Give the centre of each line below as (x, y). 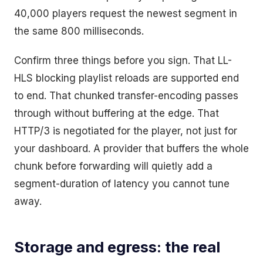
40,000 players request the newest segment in (126, 14)
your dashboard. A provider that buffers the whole (131, 149)
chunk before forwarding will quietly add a (113, 166)
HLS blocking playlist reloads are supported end (127, 78)
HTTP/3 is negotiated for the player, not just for (126, 131)
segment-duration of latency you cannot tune (122, 184)
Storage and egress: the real (117, 247)
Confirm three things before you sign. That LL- (123, 61)
